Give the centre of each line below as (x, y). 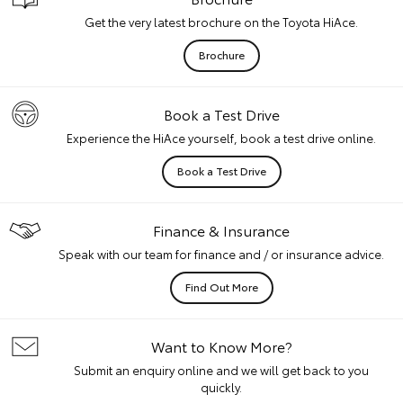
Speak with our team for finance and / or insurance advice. (221, 254)
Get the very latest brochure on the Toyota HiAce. (221, 22)
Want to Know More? (221, 346)
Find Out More (221, 287)
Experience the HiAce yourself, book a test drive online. (221, 138)
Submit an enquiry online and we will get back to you (221, 370)
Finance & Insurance (221, 230)
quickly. (221, 387)
